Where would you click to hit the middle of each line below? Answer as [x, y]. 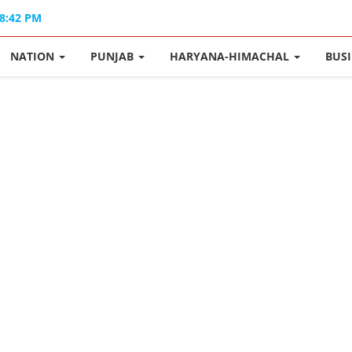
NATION [34, 56]
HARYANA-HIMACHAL [231, 56]
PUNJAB [114, 56]
